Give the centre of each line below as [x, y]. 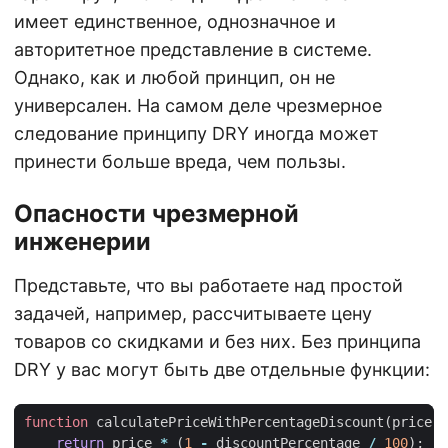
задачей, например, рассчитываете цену [193, 314]
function [56, 422]
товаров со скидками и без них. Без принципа [217, 342]
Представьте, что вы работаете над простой [208, 286]
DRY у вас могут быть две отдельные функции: [222, 370]
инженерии [82, 242]
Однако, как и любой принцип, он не [174, 78]
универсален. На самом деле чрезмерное [198, 106]
